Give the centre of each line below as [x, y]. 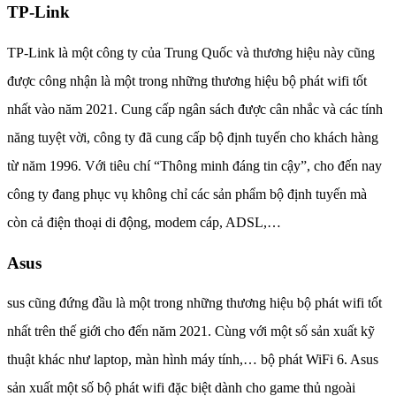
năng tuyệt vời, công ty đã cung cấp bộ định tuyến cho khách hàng [193, 137]
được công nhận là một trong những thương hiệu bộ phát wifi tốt [187, 80]
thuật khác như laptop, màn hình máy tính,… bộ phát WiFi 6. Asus [193, 360]
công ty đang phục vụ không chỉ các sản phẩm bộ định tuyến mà [187, 194]
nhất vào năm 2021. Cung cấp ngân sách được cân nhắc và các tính [195, 109]
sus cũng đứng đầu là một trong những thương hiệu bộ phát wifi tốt [194, 303]
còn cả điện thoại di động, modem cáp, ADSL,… [144, 222]
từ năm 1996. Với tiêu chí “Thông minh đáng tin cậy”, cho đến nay [194, 165]
